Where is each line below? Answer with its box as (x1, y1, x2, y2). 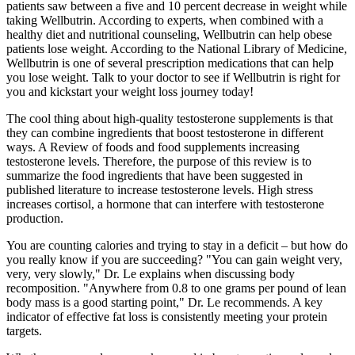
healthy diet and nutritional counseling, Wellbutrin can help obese (6, 27, 332, 41)
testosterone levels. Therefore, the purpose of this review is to (6, 154, 311, 168)
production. (6, 211, 63, 225)
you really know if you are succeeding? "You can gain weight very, (6, 252, 342, 266)
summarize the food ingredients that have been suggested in (6, 168, 303, 182)
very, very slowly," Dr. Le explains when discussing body (6, 266, 295, 281)
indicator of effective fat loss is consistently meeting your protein (6, 309, 327, 323)
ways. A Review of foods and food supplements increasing (6, 139, 300, 154)
